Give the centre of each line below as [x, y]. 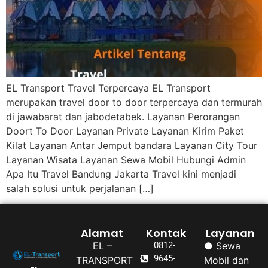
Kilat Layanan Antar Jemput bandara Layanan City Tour [132, 145]
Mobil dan [226, 261]
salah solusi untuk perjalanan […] [80, 188]
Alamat [102, 233]
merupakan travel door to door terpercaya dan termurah [134, 102]
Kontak [166, 233]
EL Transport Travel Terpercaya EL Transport [108, 88]
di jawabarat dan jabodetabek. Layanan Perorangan [123, 116]
